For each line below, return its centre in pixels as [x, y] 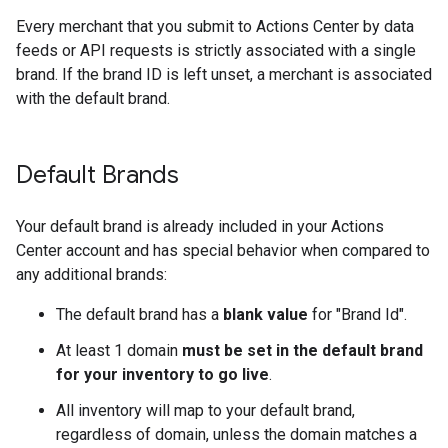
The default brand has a [139, 314]
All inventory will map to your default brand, [205, 410]
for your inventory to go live [162, 374]
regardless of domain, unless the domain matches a [236, 434]
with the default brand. [93, 98]
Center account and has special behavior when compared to [223, 250]
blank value [265, 314]
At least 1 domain [119, 350]
